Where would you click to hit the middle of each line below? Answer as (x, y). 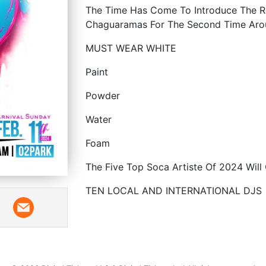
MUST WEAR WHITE (131, 48)
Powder (104, 95)
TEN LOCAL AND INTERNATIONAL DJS (175, 190)
